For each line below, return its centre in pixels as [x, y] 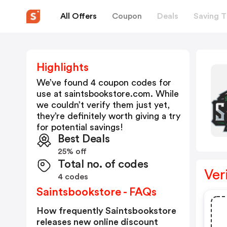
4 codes [73, 177]
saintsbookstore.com [107, 94]
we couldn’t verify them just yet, [103, 105]
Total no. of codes [103, 164]
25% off [72, 152]
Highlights [63, 67]
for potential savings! [80, 127]
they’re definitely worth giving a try [108, 116]
